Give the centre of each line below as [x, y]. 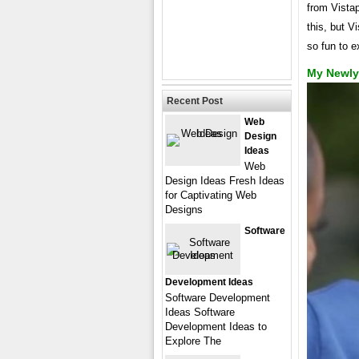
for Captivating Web [211, 195]
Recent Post [195, 101]
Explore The [193, 341]
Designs [184, 210]
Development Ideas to [216, 327]
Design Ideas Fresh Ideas [225, 181]
